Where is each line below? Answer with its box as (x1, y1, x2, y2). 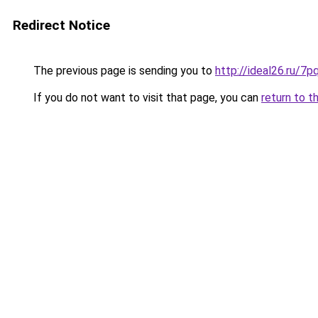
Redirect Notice (13, 17, 110, 33)
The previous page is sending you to (31, 64, 215, 77)
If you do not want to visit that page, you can (31, 91, 261, 104)
